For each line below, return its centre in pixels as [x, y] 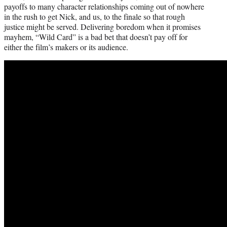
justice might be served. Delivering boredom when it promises [102, 27]
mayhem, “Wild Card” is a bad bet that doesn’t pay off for [96, 37]
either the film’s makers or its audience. [66, 47]
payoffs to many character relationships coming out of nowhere [104, 7]
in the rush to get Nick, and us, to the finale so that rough [94, 17]
